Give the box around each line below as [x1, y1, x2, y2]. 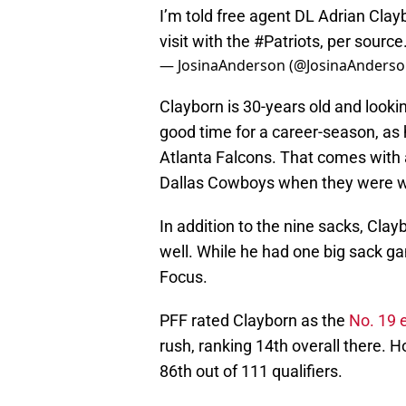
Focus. [159, 267, 208, 287]
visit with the [159, 32, 254, 52]
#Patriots [254, 32, 320, 52]
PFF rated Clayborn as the [159, 311, 349, 331]
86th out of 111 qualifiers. [159, 362, 343, 382]
